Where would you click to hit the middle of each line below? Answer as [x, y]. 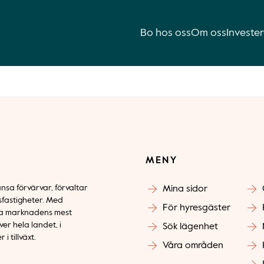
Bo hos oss [166, 33]
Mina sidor [185, 189]
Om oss [209, 33]
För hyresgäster [196, 208]
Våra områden [193, 246]
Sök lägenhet [190, 227]
